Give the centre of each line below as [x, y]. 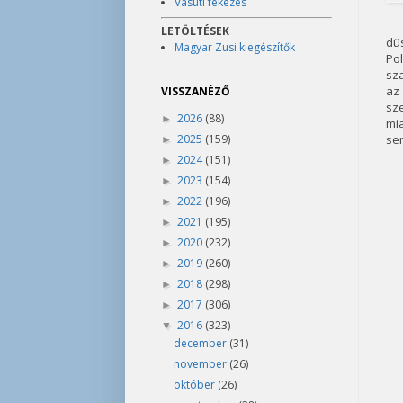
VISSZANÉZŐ [195, 91]
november [201, 364]
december [201, 343]
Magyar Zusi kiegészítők [234, 47]
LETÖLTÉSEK [195, 31]
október [195, 385]
